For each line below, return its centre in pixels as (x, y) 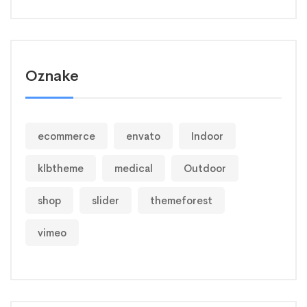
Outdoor (205, 169)
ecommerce (66, 136)
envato (143, 136)
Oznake (52, 76)
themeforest (181, 201)
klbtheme (61, 169)
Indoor (207, 136)
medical (134, 169)
